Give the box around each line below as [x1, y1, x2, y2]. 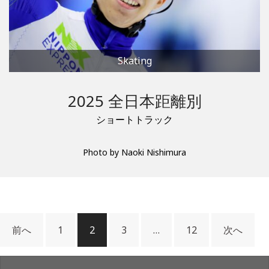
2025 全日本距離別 [67, 89, 202, 112]
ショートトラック [96, 112, 173, 126]
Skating [117, 53, 152, 67]
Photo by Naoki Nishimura [83, 146, 186, 158]
